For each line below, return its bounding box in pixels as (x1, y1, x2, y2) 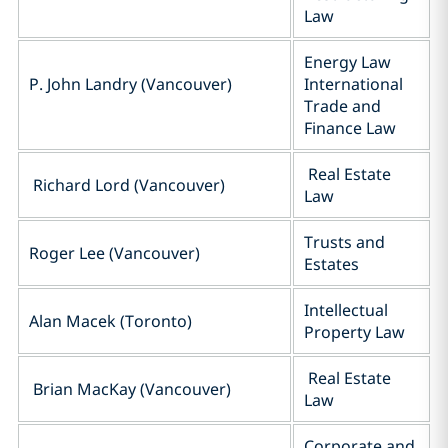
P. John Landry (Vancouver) (29, 73, 232, 95)
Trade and (304, 95, 381, 117)
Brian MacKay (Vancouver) (29, 378, 231, 400)
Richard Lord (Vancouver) (29, 174, 225, 196)
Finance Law (304, 117, 396, 139)
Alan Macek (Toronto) (29, 310, 192, 332)
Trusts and (304, 231, 385, 253)
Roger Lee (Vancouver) (29, 242, 200, 264)
